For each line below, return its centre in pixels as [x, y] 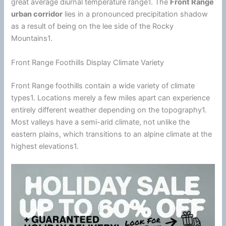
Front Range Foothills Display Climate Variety [88, 62]
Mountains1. [32, 39]
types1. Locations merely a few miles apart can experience [111, 98]
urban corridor [37, 14]
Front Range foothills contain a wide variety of [91, 86]
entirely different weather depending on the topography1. [109, 110]
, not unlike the [165, 122]
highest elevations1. [45, 146]
